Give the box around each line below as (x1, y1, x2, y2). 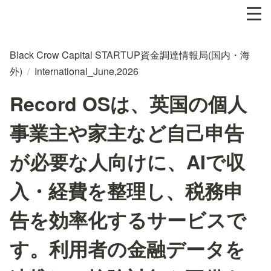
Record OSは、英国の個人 (10, 90, 247, 117)
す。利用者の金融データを (10, 235, 245, 263)
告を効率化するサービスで (10, 206, 246, 233)
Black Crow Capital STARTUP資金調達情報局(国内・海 (10, 48, 250, 62)
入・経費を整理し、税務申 (10, 177, 243, 204)
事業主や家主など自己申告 (10, 119, 244, 146)
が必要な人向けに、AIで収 (10, 148, 245, 175)
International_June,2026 (34, 64, 139, 78)
